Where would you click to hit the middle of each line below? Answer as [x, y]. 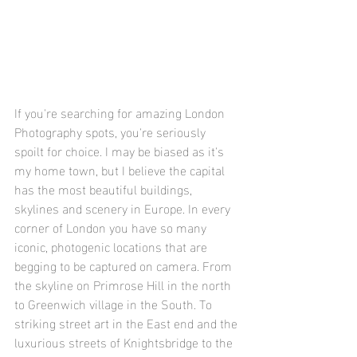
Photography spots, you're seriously [112, 131]
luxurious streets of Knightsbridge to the [125, 342]
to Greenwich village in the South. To [115, 304]
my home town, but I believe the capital [121, 170]
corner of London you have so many [112, 227]
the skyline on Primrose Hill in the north [124, 284]
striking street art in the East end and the [127, 323]
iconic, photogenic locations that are [112, 246]
